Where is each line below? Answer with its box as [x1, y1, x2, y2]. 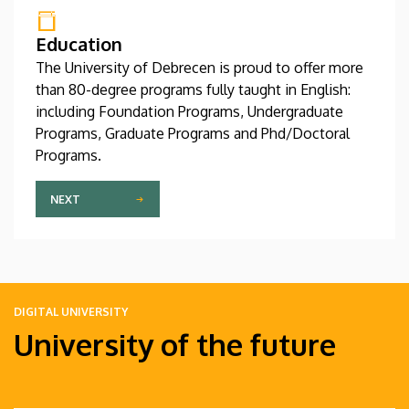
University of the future [14, 326, 336, 364]
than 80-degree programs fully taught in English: [36, 80, 351, 100]
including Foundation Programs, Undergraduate [36, 102, 343, 121]
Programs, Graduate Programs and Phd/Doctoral [36, 124, 350, 143]
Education [36, 32, 122, 57]
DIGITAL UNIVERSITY [14, 305, 128, 320]
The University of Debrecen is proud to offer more [36, 58, 363, 78]
